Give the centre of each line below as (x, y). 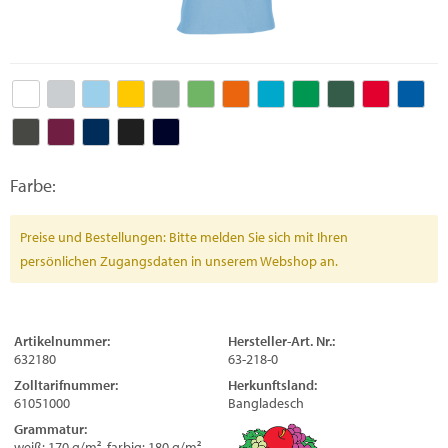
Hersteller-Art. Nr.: (281, 341)
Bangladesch (266, 403)
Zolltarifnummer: (66, 385)
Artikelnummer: (62, 341)
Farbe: (33, 185)
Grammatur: (50, 429)
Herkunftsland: (272, 385)
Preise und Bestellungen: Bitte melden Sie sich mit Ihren (184, 237)
